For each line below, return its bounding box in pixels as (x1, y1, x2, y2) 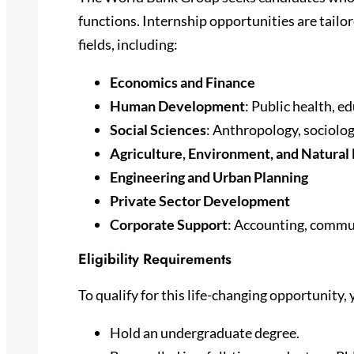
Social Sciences (109, 120, 206, 138)
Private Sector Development (109, 191, 290, 209)
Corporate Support (109, 215, 228, 233)
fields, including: (77, 35, 178, 53)
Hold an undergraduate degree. (109, 323, 299, 341)
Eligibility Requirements (77, 248, 232, 269)
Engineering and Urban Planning (109, 168, 308, 186)
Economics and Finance (109, 73, 255, 91)
